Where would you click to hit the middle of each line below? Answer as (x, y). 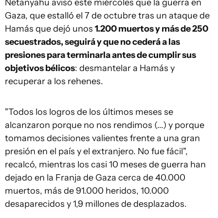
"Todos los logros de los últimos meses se (89, 112)
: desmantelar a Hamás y (125, 68)
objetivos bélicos (40, 68)
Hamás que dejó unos (50, 29)
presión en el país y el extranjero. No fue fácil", (96, 151)
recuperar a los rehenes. (54, 81)
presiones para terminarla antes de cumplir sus (100, 55)
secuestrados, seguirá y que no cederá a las (92, 42)
